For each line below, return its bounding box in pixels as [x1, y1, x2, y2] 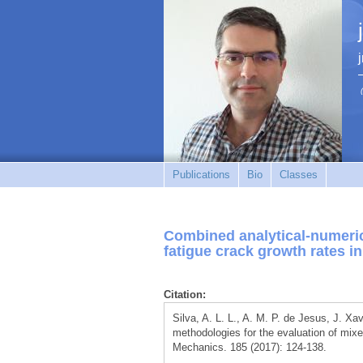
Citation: [164, 288, 206, 301]
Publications [173, 169, 230, 181]
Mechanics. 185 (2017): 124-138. [173, 341, 327, 353]
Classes [280, 169, 318, 181]
